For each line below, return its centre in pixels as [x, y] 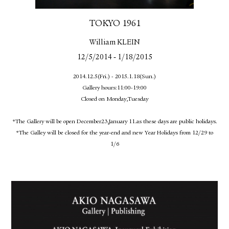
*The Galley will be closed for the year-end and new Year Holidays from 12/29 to [114, 133]
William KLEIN [114, 43]
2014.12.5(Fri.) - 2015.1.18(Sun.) [114, 77]
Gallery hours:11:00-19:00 [114, 88]
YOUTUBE [64, 20]
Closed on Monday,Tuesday [114, 99]
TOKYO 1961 [114, 24]
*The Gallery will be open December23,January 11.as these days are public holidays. [114, 122]
